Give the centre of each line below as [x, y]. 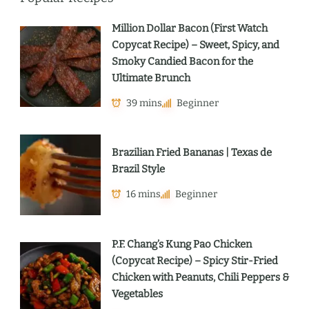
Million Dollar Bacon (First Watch [190, 28]
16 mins [143, 195]
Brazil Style [138, 169]
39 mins [144, 103]
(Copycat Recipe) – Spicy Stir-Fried [195, 260]
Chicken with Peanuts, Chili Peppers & [200, 277]
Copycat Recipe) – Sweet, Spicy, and [196, 44]
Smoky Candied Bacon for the [182, 61]
